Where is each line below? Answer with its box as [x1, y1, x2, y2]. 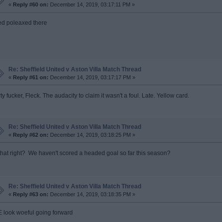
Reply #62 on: [12, 131, 49, 138]
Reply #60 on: [12, 1, 49, 8]
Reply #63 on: [12, 191, 49, 198]
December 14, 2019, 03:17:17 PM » [48, 74, 135, 80]
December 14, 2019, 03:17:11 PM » [48, 1, 135, 8]
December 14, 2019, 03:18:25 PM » [48, 131, 135, 138]
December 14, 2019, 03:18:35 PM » [48, 191, 135, 198]
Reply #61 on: [12, 74, 49, 80]
